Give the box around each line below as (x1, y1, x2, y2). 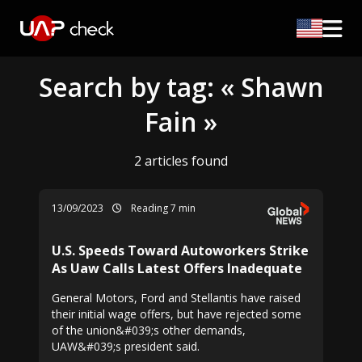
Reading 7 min (128, 201, 196, 215)
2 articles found (134, 152, 228, 170)
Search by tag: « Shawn (38, 69, 324, 104)
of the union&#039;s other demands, (52, 322, 246, 338)
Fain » (145, 104, 217, 139)
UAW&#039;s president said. (52, 339, 200, 354)
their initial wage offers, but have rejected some (52, 306, 301, 322)
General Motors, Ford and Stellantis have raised (52, 290, 301, 305)
